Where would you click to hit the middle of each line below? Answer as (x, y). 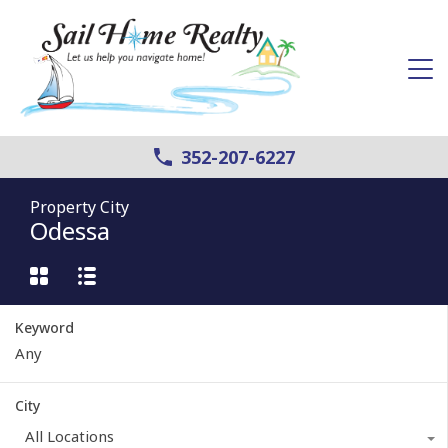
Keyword (44, 327)
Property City (79, 206)
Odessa (70, 230)
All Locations (69, 435)
